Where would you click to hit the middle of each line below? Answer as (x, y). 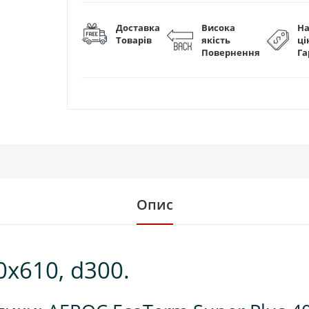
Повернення (230, 52)
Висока (218, 28)
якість (216, 40)
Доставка (138, 28)
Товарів (133, 40)
